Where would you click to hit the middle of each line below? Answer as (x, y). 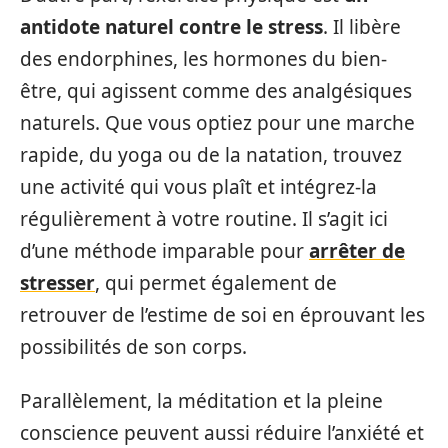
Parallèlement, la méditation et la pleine (201, 401)
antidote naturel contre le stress (171, 26)
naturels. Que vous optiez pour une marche (217, 122)
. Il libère (362, 26)
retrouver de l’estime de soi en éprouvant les (222, 314)
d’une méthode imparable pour (164, 250)
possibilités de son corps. (133, 346)
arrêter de (357, 250)
